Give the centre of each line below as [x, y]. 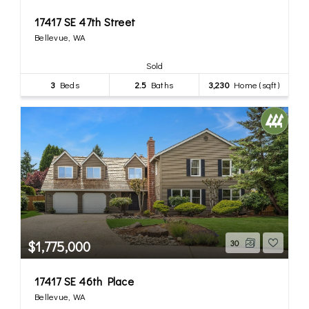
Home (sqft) [254, 84]
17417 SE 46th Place [84, 281]
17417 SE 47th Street [85, 21]
